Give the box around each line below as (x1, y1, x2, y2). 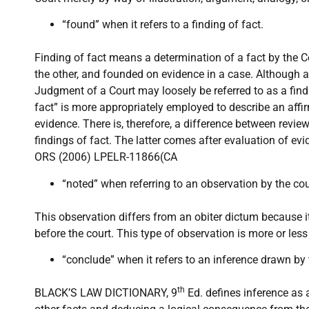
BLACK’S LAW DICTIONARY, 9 (34, 286, 177, 299)
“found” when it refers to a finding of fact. (62, 18, 263, 32)
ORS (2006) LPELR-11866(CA (34, 150, 177, 164)
